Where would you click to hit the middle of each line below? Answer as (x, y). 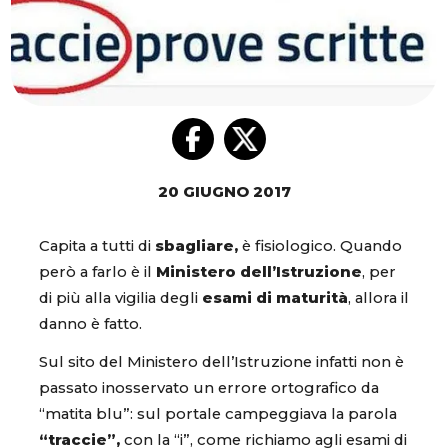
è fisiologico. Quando (320, 246)
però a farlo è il (97, 272)
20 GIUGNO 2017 (224, 192)
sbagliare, (196, 246)
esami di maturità (275, 298)
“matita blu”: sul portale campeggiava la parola (218, 413)
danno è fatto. (90, 324)
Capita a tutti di (97, 246)
